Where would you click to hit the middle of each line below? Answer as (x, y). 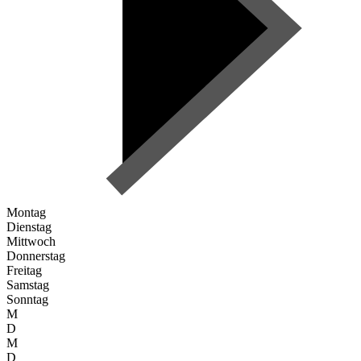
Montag (26, 213)
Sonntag (27, 300)
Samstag (28, 285)
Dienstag (29, 227)
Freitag (24, 271)
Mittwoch (31, 242)
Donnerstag (36, 256)
